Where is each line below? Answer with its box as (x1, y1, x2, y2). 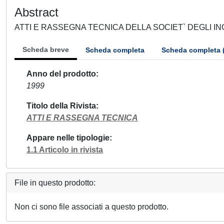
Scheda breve (22, 45, 69, 53)
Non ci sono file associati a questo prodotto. (14, 202, 168, 211)
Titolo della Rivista (26, 101, 96, 110)
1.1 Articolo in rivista (26, 145, 103, 154)
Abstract (14, 5, 58, 19)
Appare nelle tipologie (26, 133, 109, 142)
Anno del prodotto (26, 69, 96, 78)
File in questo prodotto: (14, 178, 95, 187)
